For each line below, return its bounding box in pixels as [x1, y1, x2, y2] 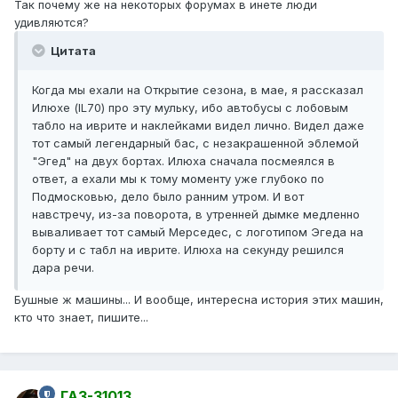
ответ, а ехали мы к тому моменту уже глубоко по [32, 171, 324, 187]
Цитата [48, 44, 96, 59]
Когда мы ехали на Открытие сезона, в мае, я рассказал [32, 83, 363, 98]
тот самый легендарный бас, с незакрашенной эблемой [32, 136, 359, 151]
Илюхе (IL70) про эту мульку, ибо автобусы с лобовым [32, 100, 348, 115]
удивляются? [14, 15, 89, 30]
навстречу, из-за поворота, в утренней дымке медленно [32, 207, 360, 222]
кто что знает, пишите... [14, 310, 148, 325]
